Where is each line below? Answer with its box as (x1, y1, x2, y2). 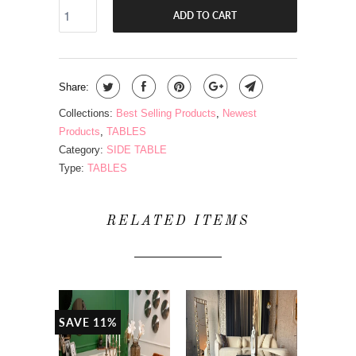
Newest (222, 107, 257, 120)
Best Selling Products (116, 107, 216, 120)
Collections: (59, 107, 113, 120)
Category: (59, 144, 103, 157)
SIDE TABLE (106, 144, 167, 157)
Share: (59, 81, 89, 94)
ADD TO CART (173, 9, 237, 21)
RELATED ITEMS (106, 215, 250, 229)
